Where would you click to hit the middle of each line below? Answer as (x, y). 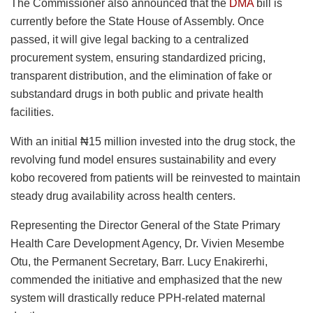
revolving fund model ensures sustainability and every (143, 159)
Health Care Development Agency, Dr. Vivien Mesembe (147, 243)
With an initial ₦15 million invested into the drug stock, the (153, 141)
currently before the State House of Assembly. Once (137, 21)
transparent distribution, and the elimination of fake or (141, 75)
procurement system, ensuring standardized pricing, (138, 57)
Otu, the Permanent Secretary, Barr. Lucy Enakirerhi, (139, 261)
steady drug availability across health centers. (123, 196)
